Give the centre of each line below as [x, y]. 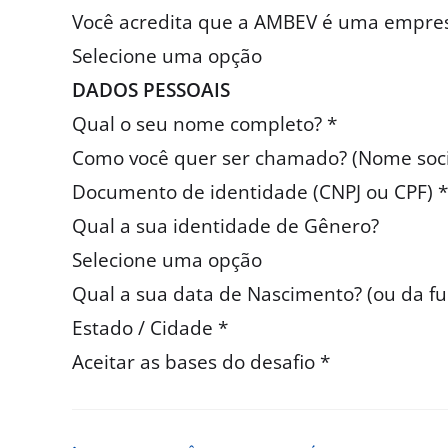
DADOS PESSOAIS [151, 90]
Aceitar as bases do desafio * [201, 362]
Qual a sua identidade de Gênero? [225, 226]
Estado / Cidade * [150, 328]
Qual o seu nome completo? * [204, 124]
